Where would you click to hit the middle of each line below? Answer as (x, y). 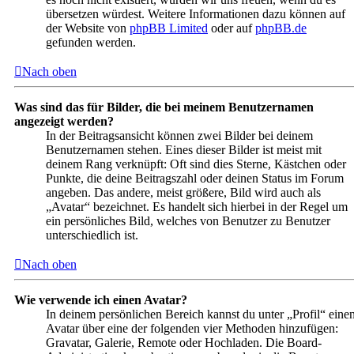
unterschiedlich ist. (92, 235)
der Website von (88, 28)
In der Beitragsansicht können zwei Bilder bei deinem (179, 136)
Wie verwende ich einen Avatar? (101, 300)
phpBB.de (281, 28)
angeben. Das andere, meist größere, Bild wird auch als (183, 193)
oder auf (232, 28)
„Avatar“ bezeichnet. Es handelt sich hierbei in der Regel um (197, 207)
